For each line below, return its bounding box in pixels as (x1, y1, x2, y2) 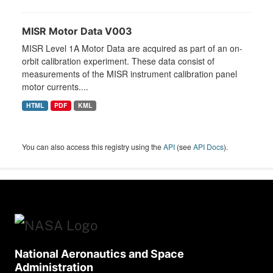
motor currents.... (22, 80, 88, 93)
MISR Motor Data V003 (22, 25, 132, 38)
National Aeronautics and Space (15, 247, 184, 261)
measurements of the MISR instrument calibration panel (22, 68, 237, 80)
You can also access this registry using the (22, 141, 163, 152)
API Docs (193, 141, 224, 152)
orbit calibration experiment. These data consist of (22, 55, 214, 68)
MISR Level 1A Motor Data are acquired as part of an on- (22, 42, 243, 55)
